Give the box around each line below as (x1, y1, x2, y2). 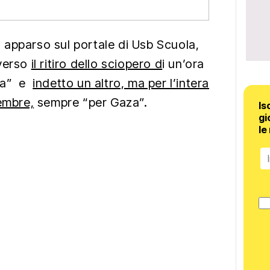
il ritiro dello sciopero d (31, 57, 163, 72)
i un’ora (162, 57, 205, 72)
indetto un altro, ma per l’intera (33, 76, 210, 91)
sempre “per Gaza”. (34, 95, 148, 110)
